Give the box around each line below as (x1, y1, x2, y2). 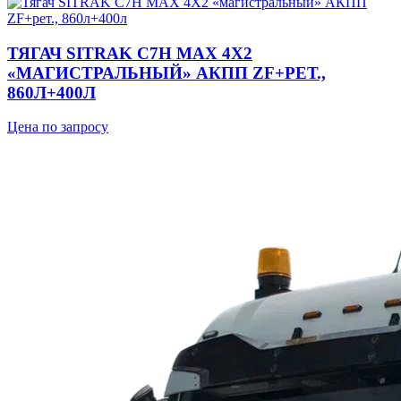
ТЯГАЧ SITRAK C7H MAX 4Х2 (7, 43, 252, 63)
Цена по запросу (7, 119, 108, 135)
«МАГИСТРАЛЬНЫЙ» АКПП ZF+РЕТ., (7, 63, 326, 82)
